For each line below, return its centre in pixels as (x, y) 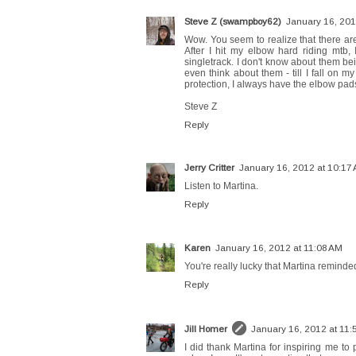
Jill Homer (206, 329)
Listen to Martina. (221, 186)
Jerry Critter (209, 168)
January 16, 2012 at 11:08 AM (279, 247)
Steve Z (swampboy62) (233, 21)
